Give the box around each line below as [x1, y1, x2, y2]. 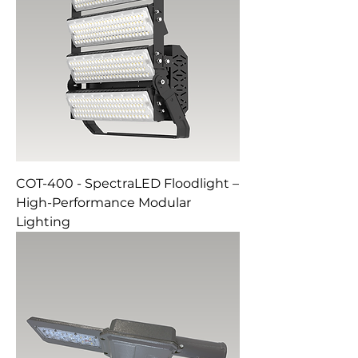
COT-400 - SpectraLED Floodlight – [16, 176, 239, 191]
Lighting [16, 214, 70, 229]
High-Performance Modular [16, 195, 191, 210]
